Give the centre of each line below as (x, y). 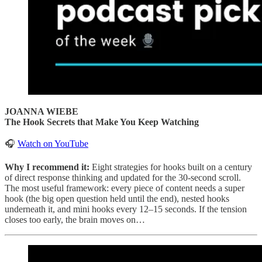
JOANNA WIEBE (42, 112)
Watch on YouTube (53, 144)
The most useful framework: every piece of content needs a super (125, 188)
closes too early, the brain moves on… (75, 220)
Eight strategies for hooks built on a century (172, 167)
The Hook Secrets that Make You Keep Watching (102, 122)
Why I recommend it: (48, 167)
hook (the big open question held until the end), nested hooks (117, 199)
